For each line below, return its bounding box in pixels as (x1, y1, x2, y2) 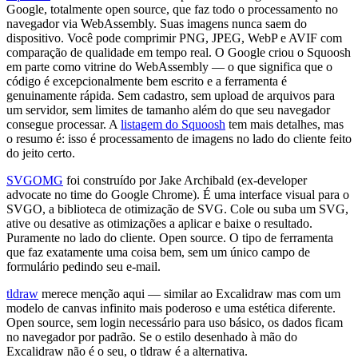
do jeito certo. (6, 146, 75, 161)
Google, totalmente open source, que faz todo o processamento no (6, 2, 338, 17)
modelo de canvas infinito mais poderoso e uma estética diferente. (6, 301, 336, 316)
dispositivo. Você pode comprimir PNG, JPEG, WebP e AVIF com (6, 31, 342, 46)
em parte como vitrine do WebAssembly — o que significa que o (6, 60, 332, 74)
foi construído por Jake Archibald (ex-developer (63, 173, 307, 188)
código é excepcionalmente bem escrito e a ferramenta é (6, 74, 287, 89)
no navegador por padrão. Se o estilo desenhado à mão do (6, 330, 297, 344)
